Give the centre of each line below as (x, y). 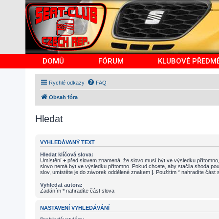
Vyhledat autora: (61, 185)
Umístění (52, 160)
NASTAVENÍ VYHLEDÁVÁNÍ (75, 208)
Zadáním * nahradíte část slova (77, 190)
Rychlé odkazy (67, 83)
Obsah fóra (63, 97)
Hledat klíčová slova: (67, 154)
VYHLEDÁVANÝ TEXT (67, 142)
